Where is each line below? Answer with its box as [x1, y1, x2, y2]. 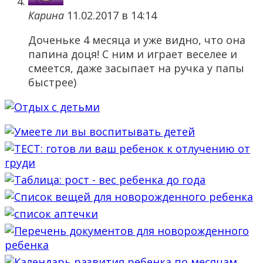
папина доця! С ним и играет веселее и [28, 47, 237, 62]
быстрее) [28, 75, 76, 90]
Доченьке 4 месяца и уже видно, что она [28, 33, 245, 48]
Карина [28, 8, 64, 23]
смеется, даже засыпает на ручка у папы [28, 61, 244, 76]
